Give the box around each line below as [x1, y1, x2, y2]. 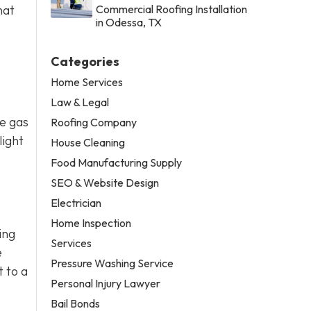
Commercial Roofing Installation [96, 1, 248, 16]
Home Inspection [51, 215, 132, 230]
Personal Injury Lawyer [51, 276, 161, 290]
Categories [51, 53, 120, 69]
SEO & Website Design [51, 175, 160, 190]
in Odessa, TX [96, 15, 162, 29]
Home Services [51, 74, 124, 89]
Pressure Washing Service [51, 255, 174, 270]
